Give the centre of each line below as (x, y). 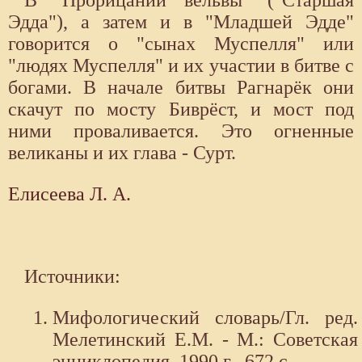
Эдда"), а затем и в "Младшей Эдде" (181, 22)
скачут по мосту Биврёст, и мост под (181, 109)
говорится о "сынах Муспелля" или (181, 44)
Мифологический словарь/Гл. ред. (205, 318)
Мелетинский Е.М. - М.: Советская (205, 340)
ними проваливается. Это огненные (181, 131)
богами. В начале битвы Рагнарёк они (181, 88)
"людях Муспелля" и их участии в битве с (181, 66)
